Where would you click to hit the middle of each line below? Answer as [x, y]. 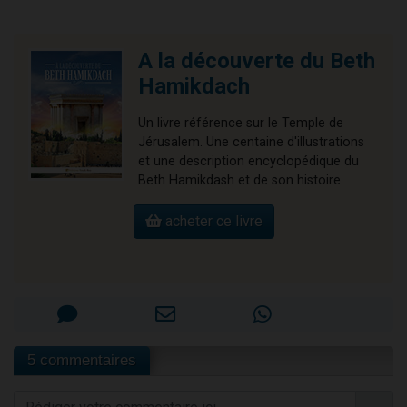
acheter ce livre [212, 222]
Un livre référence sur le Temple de [241, 124]
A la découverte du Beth [257, 61]
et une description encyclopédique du [248, 162]
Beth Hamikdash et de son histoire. [241, 181]
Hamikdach [194, 87]
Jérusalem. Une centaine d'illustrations [251, 143]
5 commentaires [82, 361]
